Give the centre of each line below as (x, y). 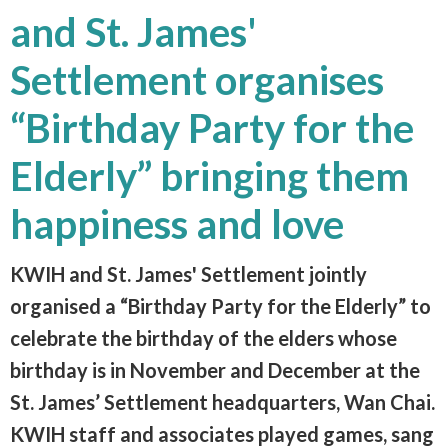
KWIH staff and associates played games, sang (222, 433)
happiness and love (177, 223)
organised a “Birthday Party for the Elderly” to (220, 305)
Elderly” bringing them (209, 175)
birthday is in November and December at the (215, 369)
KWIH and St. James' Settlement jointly (188, 273)
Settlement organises (197, 79)
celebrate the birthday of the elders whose (203, 337)
